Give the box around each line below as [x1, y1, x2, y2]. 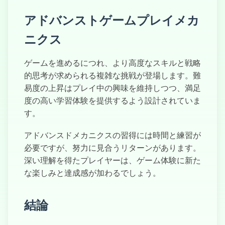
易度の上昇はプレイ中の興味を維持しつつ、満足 [24, 82, 201, 94]
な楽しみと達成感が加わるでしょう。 [24, 167, 161, 179]
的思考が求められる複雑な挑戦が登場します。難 [24, 70, 201, 81]
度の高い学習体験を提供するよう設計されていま [24, 95, 201, 106]
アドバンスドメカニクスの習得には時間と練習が [24, 130, 201, 141]
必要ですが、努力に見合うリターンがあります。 [24, 142, 201, 154]
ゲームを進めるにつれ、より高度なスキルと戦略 [24, 57, 201, 69]
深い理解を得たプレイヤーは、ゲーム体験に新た [24, 155, 201, 166]
